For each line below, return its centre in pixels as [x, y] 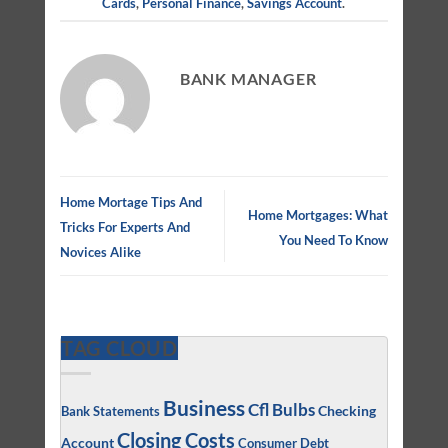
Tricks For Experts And [124, 227]
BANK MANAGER [248, 79]
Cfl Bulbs [281, 410]
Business [203, 408]
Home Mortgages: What [318, 214]
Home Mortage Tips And [130, 202]
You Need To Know [334, 239]
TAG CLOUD [119, 347]
